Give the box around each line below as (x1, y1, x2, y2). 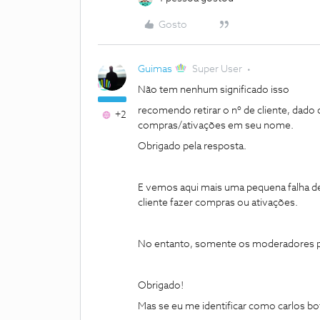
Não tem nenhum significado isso (138, 85, 289, 95)
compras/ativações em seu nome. (138, 121, 294, 131)
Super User (192, 64, 243, 74)
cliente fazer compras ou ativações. (138, 198, 298, 208)
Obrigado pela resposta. (138, 141, 246, 151)
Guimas (138, 64, 172, 74)
